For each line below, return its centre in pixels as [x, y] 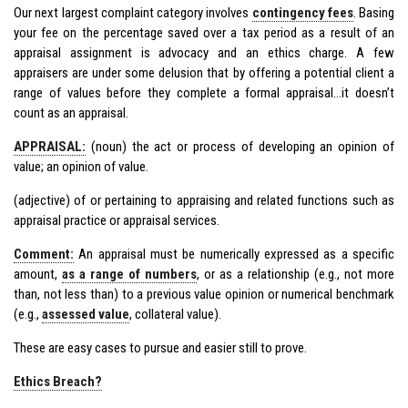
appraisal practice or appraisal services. [117, 220]
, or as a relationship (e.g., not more [296, 274]
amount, [38, 274]
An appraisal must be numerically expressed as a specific [234, 254]
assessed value [86, 314]
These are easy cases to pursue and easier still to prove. [160, 347]
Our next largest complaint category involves [133, 12]
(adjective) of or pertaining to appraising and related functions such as [204, 200]
